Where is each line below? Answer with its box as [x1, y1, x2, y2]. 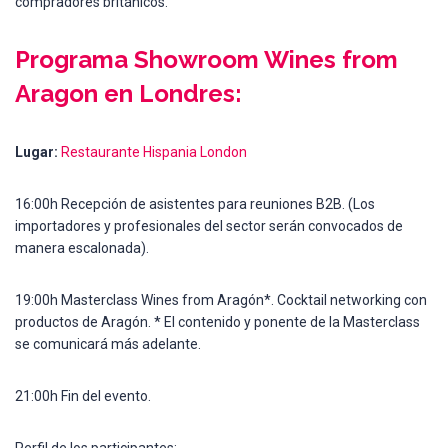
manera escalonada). [15, 239, 149, 256]
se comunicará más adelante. [15, 335, 201, 352]
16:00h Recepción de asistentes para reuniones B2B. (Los [15, 195, 375, 212]
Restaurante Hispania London [61, 143, 247, 160]
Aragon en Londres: [15, 78, 242, 108]
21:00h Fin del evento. [15, 387, 151, 404]
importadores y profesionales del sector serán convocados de [15, 217, 403, 234]
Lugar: [15, 143, 58, 160]
